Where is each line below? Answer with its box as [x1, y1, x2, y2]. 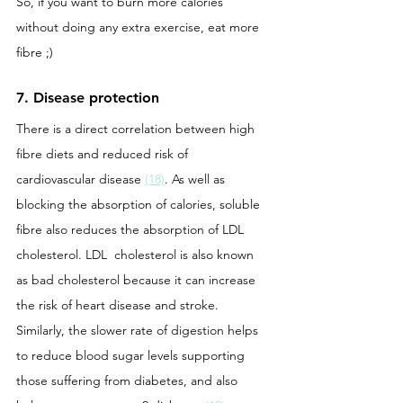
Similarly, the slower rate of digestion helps [16, 321, 262, 338]
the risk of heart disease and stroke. [16, 296, 222, 313]
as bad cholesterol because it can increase [16, 271, 259, 288]
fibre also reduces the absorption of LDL [16, 220, 247, 237]
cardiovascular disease [16, 170, 145, 187]
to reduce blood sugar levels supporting [16, 346, 248, 363]
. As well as [165, 170, 228, 187]
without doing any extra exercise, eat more [16, 18, 263, 35]
